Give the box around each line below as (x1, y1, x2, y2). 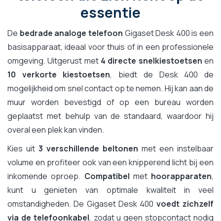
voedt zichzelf (156, 198, 214, 210)
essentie (80, 3, 141, 22)
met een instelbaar (138, 143, 214, 154)
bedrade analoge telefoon (19, 28, 123, 39)
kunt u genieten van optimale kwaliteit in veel (7, 184, 214, 196)
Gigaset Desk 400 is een (122, 28, 214, 39)
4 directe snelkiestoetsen (101, 55, 202, 67)
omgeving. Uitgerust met (7, 55, 101, 67)
